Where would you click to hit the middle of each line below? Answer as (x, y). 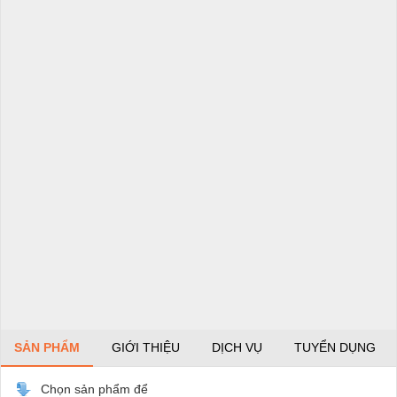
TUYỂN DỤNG (335, 347)
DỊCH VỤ (237, 347)
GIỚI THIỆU (146, 347)
